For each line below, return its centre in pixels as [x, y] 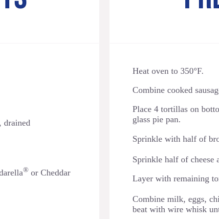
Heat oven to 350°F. [168, 71]
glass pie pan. [157, 120]
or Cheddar [49, 172]
